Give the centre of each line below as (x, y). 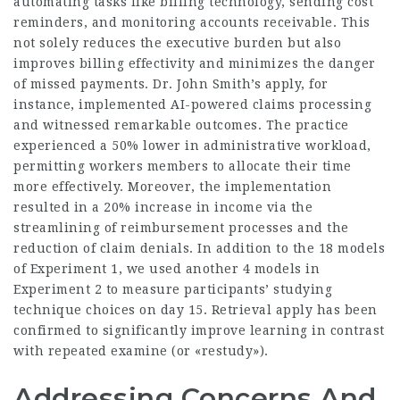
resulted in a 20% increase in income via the (163, 208)
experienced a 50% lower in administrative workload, (192, 146)
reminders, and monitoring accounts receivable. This (192, 23)
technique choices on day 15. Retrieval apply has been (196, 310)
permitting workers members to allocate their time (183, 167)
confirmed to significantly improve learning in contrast (199, 331)
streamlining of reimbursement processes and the (181, 228)
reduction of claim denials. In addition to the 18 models (199, 249)
